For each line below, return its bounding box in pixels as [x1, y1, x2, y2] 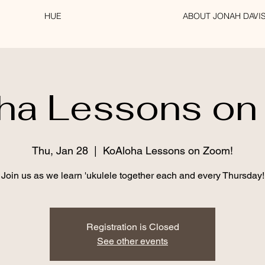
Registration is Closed [86, 221, 179, 232]
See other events [97, 235, 168, 247]
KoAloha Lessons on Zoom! [103, 144, 233, 157]
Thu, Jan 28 [32, 144, 88, 157]
